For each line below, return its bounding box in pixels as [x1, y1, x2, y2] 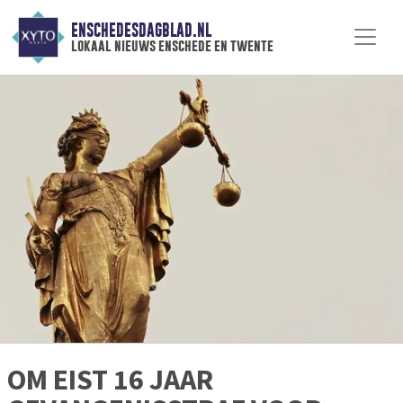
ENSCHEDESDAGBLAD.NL [70, 21, 211, 40]
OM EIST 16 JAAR [7, 362, 213, 399]
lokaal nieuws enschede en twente [70, 37, 273, 55]
